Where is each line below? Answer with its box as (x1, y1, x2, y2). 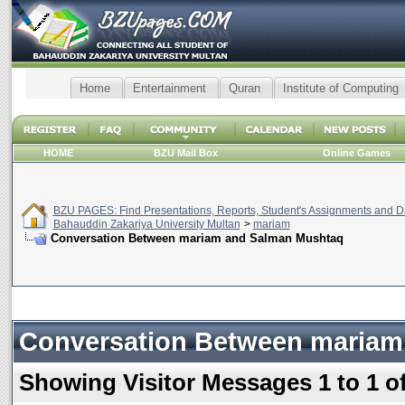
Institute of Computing (282, 81, 399, 95)
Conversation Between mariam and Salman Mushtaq (50, 231, 344, 245)
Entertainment (132, 81, 206, 95)
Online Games (322, 147, 391, 158)
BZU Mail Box (154, 147, 218, 158)
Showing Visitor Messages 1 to (18, 369, 366, 396)
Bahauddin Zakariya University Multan (52, 218, 240, 231)
